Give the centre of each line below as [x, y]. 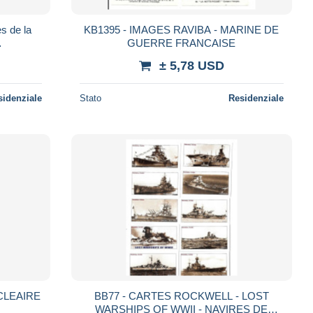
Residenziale [256, 98]
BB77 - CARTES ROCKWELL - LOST [181, 296]
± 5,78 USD [191, 65]
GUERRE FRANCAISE [182, 43]
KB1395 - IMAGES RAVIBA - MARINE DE [182, 29]
